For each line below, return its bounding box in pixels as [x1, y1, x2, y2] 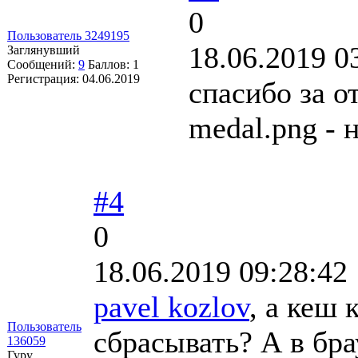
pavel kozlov [93, 289, 249, 324]
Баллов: [88, 57, 133, 71]
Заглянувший [7, 42, 80, 57]
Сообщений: [7, 57, 78, 71]
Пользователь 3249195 [7, 28, 129, 42]
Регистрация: [7, 71, 82, 86]
